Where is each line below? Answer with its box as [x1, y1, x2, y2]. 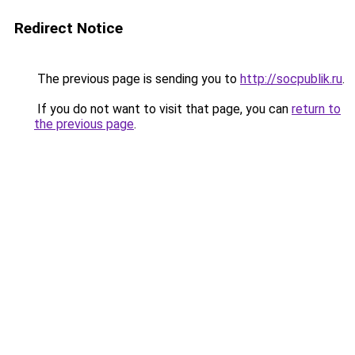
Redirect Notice [14, 19, 123, 37]
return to [292, 101, 341, 116]
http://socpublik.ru [240, 71, 342, 86]
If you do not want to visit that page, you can [34, 101, 292, 116]
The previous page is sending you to [34, 71, 240, 86]
